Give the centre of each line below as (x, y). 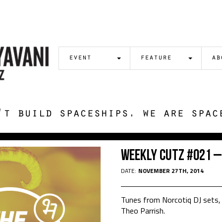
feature (156, 58)
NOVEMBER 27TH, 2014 (171, 170)
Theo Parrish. (143, 210)
